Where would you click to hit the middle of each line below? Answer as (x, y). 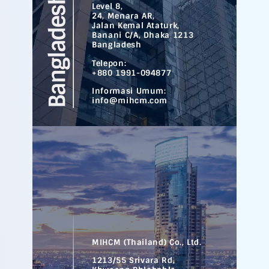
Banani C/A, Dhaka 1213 (143, 35)
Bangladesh (117, 45)
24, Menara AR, (124, 16)
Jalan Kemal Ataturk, (136, 26)
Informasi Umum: (129, 91)
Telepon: (109, 63)
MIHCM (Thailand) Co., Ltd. (147, 242)
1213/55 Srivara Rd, (134, 261)
